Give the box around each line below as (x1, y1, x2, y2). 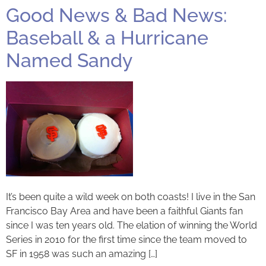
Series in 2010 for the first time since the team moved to (6, 234, 247, 246)
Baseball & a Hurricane (6, 27, 208, 49)
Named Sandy (6, 49, 132, 72)
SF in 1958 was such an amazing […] (6, 248, 157, 260)
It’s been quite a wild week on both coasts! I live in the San (6, 191, 255, 203)
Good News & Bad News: (6, 4, 227, 27)
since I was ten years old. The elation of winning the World (6, 220, 257, 232)
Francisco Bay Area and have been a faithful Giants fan (6, 205, 243, 217)
